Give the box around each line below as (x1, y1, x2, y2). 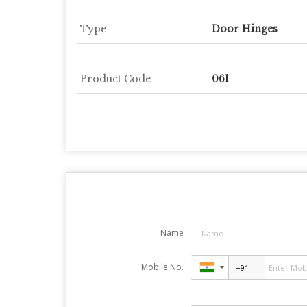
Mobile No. (140, 261, 184, 273)
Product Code (80, 73, 151, 85)
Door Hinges (212, 23, 278, 35)
